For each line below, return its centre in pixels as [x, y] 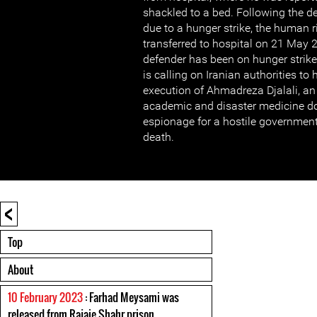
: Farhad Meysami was [131, 297]
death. [158, 137]
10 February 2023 [45, 297]
